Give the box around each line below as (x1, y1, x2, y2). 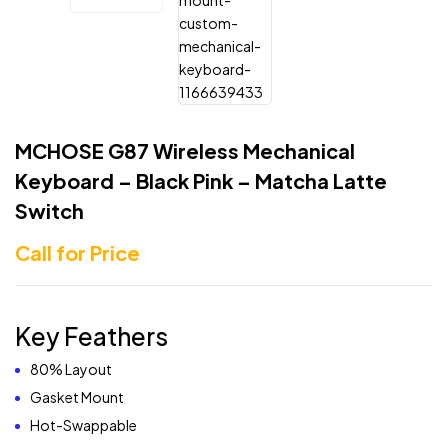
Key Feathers (15, 321, 168, 352)
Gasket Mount (30, 388, 124, 407)
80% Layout (30, 360, 112, 379)
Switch (15, 197, 84, 223)
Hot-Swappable (30, 416, 137, 435)
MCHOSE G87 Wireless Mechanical (15, 137, 355, 163)
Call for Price (15, 239, 140, 265)
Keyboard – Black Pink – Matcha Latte (15, 167, 387, 193)
